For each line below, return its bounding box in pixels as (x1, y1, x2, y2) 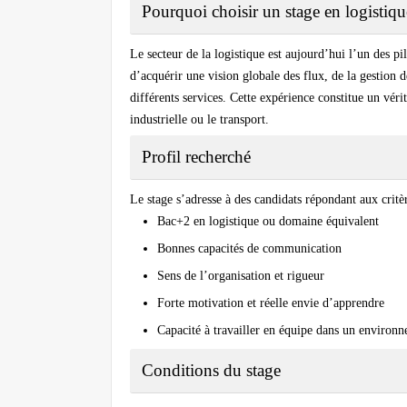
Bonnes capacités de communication (157, 242, 342, 256)
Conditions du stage (142, 361, 281, 381)
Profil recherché (142, 147, 251, 167)
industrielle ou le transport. (130, 113, 269, 127)
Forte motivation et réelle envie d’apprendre (157, 296, 384, 311)
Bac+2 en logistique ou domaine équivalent (157, 214, 379, 229)
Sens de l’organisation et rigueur (157, 269, 324, 283)
